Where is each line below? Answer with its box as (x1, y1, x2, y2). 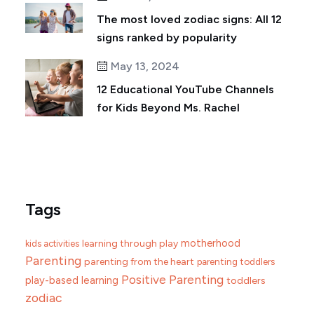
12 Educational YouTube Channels (97, 83, 274, 97)
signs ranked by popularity (97, 31, 237, 45)
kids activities (25, 238, 79, 250)
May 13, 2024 (108, 60, 179, 74)
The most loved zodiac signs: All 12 (97, 13, 282, 27)
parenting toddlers (197, 256, 275, 268)
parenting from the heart (84, 256, 194, 268)
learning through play (82, 238, 178, 250)
